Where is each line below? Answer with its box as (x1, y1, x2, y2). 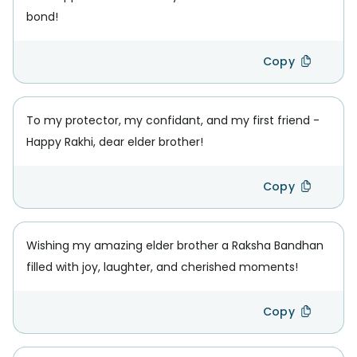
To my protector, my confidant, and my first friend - (26, 112, 320, 128)
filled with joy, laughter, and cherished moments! (26, 259, 298, 275)
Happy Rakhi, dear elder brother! (26, 134, 203, 150)
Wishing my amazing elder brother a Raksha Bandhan (26, 237, 324, 253)
